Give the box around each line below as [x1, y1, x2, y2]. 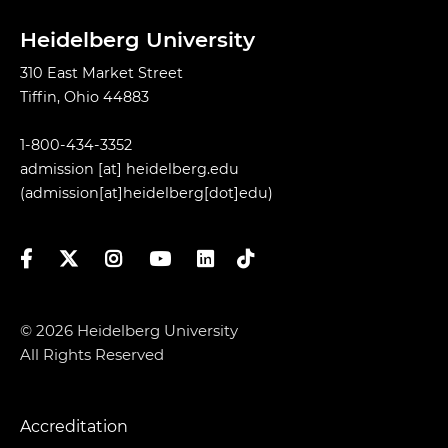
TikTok [217, 249, 263, 268]
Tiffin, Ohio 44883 [20, 88, 149, 107]
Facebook [19, 249, 90, 268]
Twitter [58, 249, 110, 268]
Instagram [104, 249, 178, 268]
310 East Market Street [20, 64, 183, 83]
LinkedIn [196, 249, 260, 268]
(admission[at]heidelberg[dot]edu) [20, 184, 273, 203]
